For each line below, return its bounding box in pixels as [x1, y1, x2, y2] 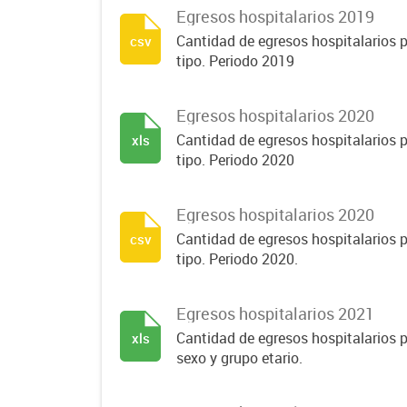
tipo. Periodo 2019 [176, 51, 294, 71]
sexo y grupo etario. [176, 348, 303, 368]
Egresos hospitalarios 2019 [176, 5, 374, 27]
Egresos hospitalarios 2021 [176, 303, 374, 324]
